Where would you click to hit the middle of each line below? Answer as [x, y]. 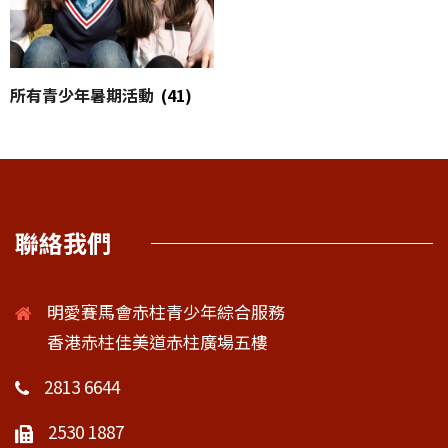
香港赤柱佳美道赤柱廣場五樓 [157, 341]
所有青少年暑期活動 [84, 95]
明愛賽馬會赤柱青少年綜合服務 [166, 311]
